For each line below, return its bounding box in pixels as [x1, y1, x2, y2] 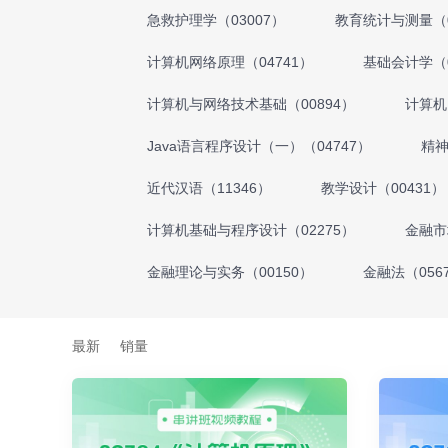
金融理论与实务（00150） [147, 264, 313, 280]
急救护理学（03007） [147, 12, 285, 28]
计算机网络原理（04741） [147, 54, 313, 70]
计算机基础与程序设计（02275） [147, 222, 355, 238]
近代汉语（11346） [147, 180, 271, 196]
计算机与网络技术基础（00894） [147, 96, 355, 112]
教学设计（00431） [321, 180, 445, 196]
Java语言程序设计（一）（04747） [147, 138, 371, 154]
